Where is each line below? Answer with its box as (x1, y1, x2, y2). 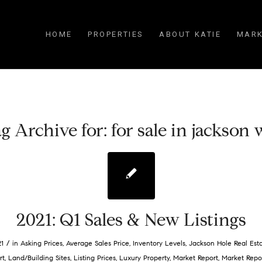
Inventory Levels (133, 239, 185, 247)
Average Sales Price (66, 239, 129, 247)
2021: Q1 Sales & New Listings (16, 209, 246, 230)
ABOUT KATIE (159, 30, 222, 39)
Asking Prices (20, 239, 63, 247)
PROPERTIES (88, 30, 144, 39)
